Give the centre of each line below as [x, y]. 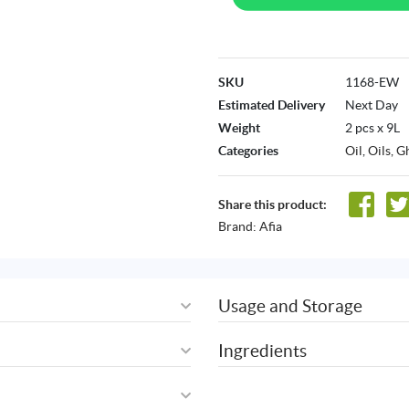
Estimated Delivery [272, 105]
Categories [248, 151]
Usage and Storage [290, 306]
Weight [239, 128]
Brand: [239, 227]
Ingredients [262, 350]
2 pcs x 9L [372, 128]
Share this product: [273, 204]
